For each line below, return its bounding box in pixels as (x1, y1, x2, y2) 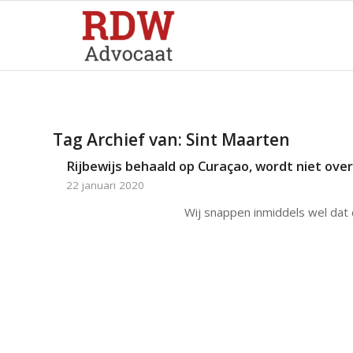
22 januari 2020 (65, 178, 144, 192)
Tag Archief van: (53, 128, 186, 150)
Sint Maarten (186, 128, 290, 150)
